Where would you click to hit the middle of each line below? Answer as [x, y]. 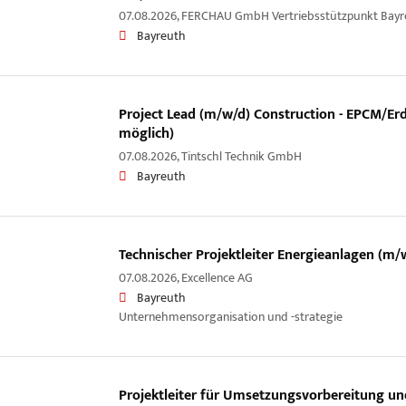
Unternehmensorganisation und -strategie [230, 317]
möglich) [146, 133]
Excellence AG [217, 278]
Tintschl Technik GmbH [246, 156]
